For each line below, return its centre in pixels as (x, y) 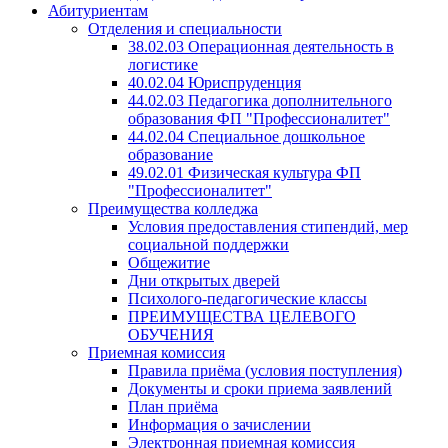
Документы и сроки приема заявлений (260, 388)
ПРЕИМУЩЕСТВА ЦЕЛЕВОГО (242, 316)
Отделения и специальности (185, 28)
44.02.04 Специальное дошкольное (246, 136)
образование (170, 154)
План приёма (173, 406)
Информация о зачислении (219, 424)
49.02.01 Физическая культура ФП (244, 172)
